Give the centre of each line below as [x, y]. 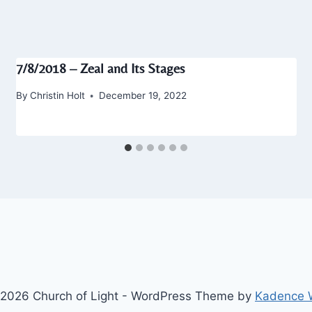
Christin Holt [57, 96]
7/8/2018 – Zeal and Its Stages [100, 68]
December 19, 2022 [142, 96]
